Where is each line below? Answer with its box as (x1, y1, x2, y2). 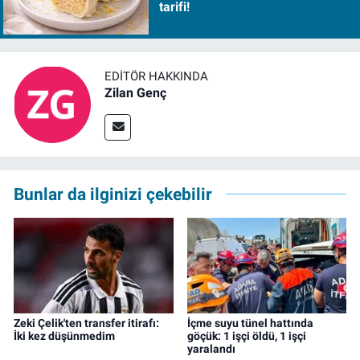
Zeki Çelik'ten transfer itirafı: (14, 316, 159, 329)
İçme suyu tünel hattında (186, 316, 313, 329)
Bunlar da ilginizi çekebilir (14, 183, 212, 204)
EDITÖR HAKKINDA (104, 69, 208, 84)
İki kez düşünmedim (14, 329, 115, 342)
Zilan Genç (104, 85, 166, 101)
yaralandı (186, 342, 235, 355)
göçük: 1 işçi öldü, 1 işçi (186, 329, 306, 342)
